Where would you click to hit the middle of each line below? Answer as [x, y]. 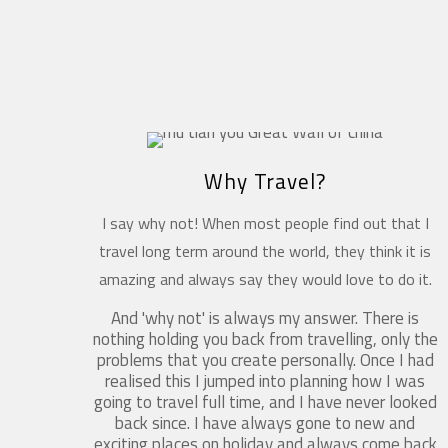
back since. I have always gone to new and [265, 422]
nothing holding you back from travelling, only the [265, 338]
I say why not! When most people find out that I [265, 222]
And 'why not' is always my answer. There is [265, 317]
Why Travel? [265, 180]
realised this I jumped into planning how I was [265, 380]
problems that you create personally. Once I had [265, 359]
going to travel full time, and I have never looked [265, 401]
